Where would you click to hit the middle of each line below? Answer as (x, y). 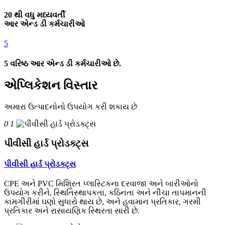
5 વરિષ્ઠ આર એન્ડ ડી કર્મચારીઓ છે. (63, 63)
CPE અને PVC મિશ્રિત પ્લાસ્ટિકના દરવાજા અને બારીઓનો (101, 184)
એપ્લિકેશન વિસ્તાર (51, 85)
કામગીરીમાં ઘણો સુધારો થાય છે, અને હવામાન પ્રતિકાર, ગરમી (102, 202)
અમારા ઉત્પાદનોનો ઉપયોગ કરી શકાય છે (71, 106)
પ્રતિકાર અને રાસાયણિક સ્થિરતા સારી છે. (72, 211)
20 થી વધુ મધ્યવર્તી (35, 15)
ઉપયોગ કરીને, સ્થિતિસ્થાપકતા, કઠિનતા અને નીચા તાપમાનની (105, 193)
